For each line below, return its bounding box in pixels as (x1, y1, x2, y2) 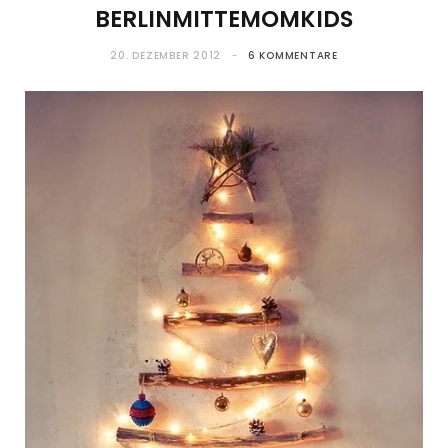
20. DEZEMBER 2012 (110, 48, 221, 64)
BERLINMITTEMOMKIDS (95, 3, 353, 36)
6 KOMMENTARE (247, 48, 338, 64)
